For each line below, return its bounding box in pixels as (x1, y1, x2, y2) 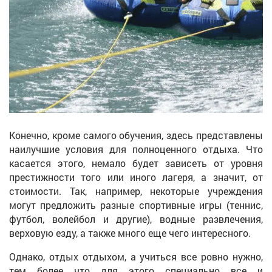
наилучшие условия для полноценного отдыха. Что (9, 142, 263, 155)
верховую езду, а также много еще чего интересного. (9, 226, 251, 239)
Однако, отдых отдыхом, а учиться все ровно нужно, (9, 250, 263, 263)
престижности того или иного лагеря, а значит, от (9, 170, 263, 183)
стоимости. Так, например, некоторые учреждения (9, 184, 263, 197)
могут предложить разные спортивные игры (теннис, (9, 198, 263, 211)
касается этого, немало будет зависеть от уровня (9, 156, 263, 169)
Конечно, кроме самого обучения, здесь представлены (9, 128, 263, 141)
